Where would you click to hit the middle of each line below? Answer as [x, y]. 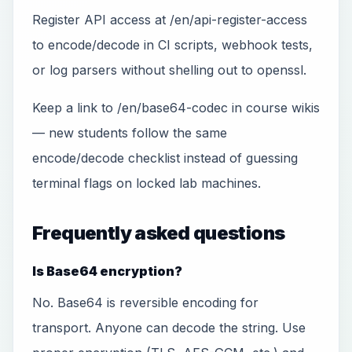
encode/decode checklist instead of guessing [165, 158]
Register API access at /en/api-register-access [170, 20]
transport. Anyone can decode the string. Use [169, 328]
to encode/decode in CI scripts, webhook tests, [172, 45]
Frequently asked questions [159, 233]
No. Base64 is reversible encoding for [145, 302]
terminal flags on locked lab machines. [147, 183]
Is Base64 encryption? [107, 271]
